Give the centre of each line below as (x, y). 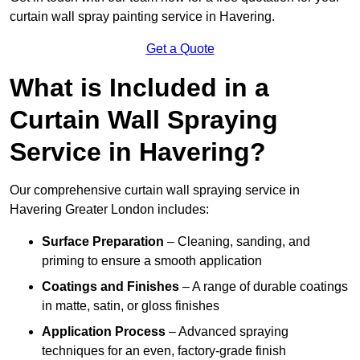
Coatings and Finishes (110, 287)
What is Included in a (139, 88)
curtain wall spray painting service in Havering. (142, 17)
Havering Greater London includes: (109, 210)
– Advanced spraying (227, 332)
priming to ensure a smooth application (152, 261)
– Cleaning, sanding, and (237, 242)
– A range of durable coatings (264, 287)
